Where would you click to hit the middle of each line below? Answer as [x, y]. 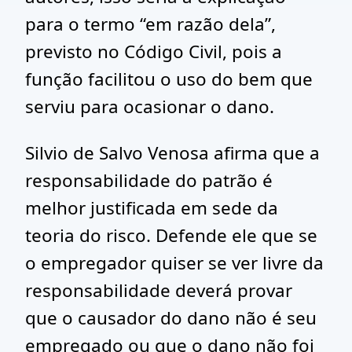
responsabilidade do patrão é [149, 180]
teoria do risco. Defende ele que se [171, 235]
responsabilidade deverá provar [159, 290]
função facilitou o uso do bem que [169, 79]
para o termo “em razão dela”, [150, 24]
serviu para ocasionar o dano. [150, 106]
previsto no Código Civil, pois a [154, 51]
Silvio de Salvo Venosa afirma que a [172, 153]
